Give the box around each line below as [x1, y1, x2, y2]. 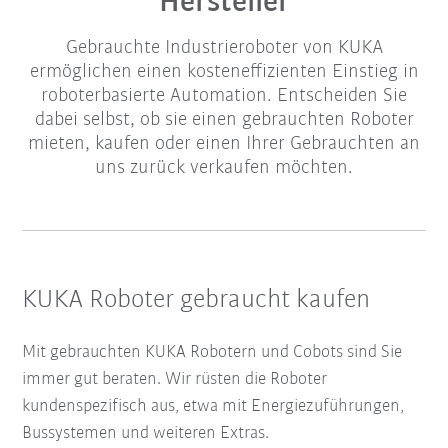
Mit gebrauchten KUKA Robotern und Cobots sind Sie [22, 342, 403, 362]
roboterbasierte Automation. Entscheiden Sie [41, 86, 407, 107]
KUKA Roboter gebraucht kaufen [22, 287, 371, 315]
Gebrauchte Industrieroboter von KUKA [65, 38, 383, 59]
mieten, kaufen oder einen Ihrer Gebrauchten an [28, 134, 420, 155]
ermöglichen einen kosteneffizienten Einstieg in [29, 62, 419, 83]
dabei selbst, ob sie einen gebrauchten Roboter [34, 110, 414, 131]
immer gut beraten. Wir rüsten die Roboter [22, 369, 328, 389]
